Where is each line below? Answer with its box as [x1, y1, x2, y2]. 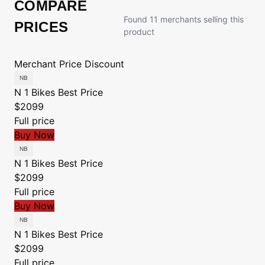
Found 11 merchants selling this [123, 14, 244, 24]
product [123, 27, 154, 37]
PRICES [14, 19, 69, 35]
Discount [85, 58, 124, 70]
